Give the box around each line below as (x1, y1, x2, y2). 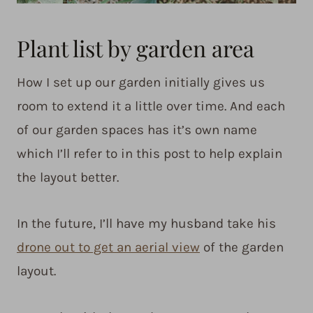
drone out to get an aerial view (17, 239, 200, 255)
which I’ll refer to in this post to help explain (17, 145, 282, 161)
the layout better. (17, 169, 119, 185)
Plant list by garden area (17, 32, 254, 63)
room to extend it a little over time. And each (17, 98, 285, 114)
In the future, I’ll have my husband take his (17, 215, 276, 231)
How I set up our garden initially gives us (17, 74, 265, 90)
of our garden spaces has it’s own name (17, 122, 257, 138)
